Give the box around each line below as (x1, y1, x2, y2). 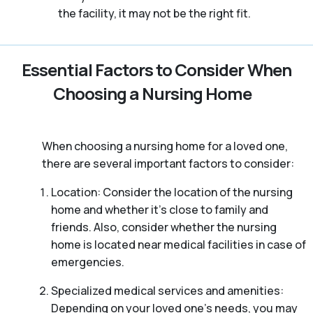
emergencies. (50, 254, 124, 270)
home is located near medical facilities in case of (50, 237, 306, 253)
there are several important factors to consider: (42, 156, 294, 172)
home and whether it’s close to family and (50, 202, 268, 218)
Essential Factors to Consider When (22, 58, 291, 82)
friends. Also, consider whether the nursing (50, 219, 277, 235)
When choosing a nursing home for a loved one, (42, 138, 288, 154)
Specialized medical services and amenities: (50, 283, 284, 299)
